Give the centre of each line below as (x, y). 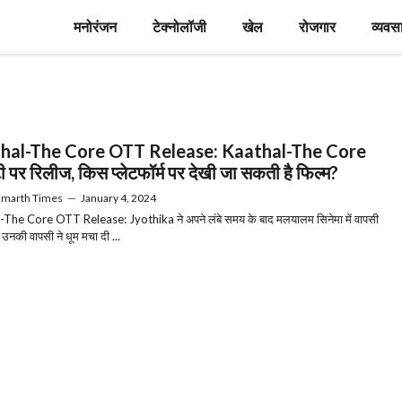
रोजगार (317, 26)
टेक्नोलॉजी (179, 26)
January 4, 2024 (118, 198)
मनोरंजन (95, 26)
